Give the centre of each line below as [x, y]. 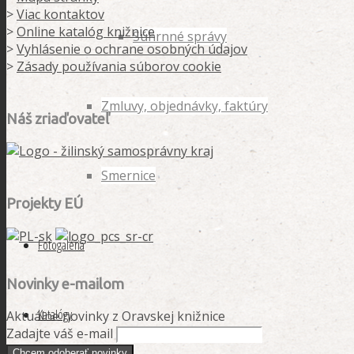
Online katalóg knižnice [86, 31]
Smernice [128, 175]
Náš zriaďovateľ [58, 119]
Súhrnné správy [180, 36]
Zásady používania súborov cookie [119, 66]
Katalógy [55, 314]
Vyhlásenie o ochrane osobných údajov [132, 49]
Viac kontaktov [60, 14]
